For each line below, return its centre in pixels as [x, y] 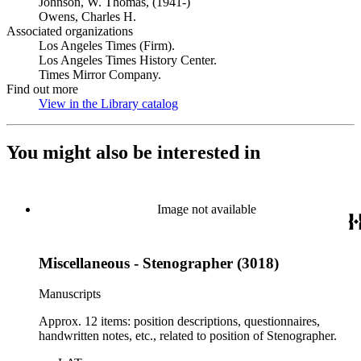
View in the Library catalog [108, 104]
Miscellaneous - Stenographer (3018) [159, 263]
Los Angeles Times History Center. [128, 60]
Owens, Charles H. [87, 17]
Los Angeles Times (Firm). [107, 46]
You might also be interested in [133, 152]
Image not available [206, 209]
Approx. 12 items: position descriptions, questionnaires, [179, 322]
